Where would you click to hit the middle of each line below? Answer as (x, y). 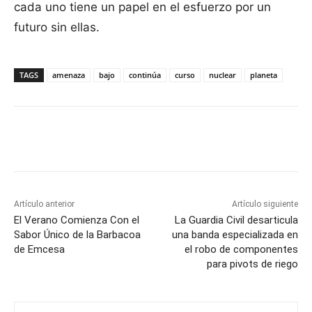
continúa (145, 75)
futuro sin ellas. (57, 28)
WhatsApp (287, 141)
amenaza (69, 75)
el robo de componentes (241, 250)
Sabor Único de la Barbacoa (77, 235)
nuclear (223, 75)
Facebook (65, 141)
